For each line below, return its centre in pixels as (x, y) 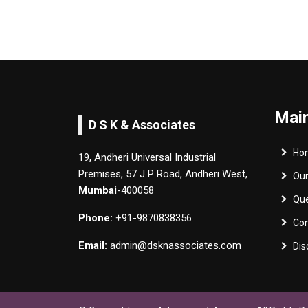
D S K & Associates (142, 125)
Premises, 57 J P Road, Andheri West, (163, 174)
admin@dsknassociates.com (174, 245)
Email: (92, 245)
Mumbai (97, 190)
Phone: (95, 218)
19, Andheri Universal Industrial (147, 157)
